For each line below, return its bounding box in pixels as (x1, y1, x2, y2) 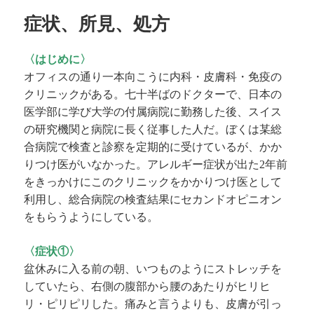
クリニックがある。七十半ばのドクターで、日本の (24, 86, 282, 102)
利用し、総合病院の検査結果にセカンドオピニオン (24, 193, 282, 206)
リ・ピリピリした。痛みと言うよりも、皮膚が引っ (24, 296, 282, 312)
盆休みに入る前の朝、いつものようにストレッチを (24, 261, 282, 277)
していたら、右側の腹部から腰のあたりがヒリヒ (24, 278, 271, 294)
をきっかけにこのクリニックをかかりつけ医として (24, 176, 282, 189)
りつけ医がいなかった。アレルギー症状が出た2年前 (24, 158, 288, 171)
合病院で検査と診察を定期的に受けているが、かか (24, 141, 282, 153)
